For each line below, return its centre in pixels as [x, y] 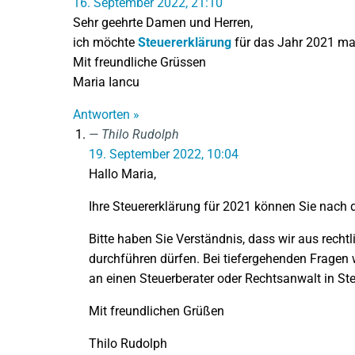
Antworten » [106, 114]
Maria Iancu [106, 82]
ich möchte [105, 42]
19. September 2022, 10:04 [164, 154]
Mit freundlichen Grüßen [157, 311]
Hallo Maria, [122, 174]
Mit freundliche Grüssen [139, 62]
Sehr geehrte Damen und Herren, [163, 22]
